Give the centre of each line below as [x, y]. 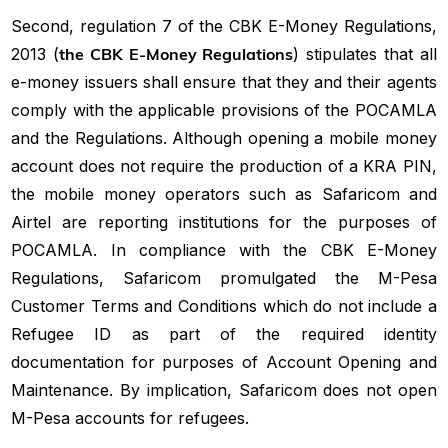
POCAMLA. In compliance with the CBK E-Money [224, 249]
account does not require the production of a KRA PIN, [224, 165]
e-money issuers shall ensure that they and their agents [224, 81]
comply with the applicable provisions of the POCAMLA [224, 109]
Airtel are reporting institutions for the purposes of [224, 221]
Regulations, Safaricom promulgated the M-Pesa [224, 277]
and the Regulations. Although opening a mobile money [224, 137]
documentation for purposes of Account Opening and [224, 361]
